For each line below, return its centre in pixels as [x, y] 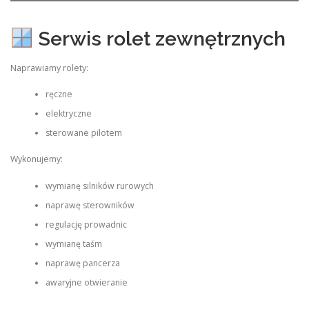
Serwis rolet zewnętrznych [159, 39]
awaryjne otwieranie [86, 282]
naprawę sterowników [90, 205]
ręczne [59, 94]
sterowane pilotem [83, 132]
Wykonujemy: [37, 159]
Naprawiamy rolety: [49, 68]
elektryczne [68, 113]
